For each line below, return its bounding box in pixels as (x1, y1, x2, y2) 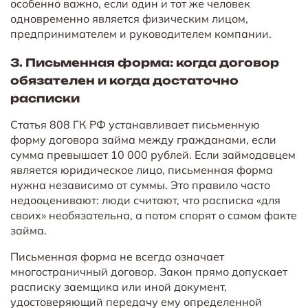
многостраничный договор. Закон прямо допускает (10, 264, 287, 278)
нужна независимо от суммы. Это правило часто (10, 177, 270, 192)
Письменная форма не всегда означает (10, 249, 224, 263)
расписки (10, 91, 80, 105)
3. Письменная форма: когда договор (10, 55, 279, 69)
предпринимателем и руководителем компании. (10, 26, 272, 41)
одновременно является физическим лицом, (10, 11, 248, 25)
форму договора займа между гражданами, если (10, 132, 276, 146)
